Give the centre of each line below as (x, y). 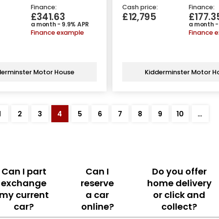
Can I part (24, 171)
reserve (98, 183)
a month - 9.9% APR (60, 24)
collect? (179, 206)
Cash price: (140, 7)
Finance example (57, 33)
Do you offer (179, 171)
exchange (24, 183)
